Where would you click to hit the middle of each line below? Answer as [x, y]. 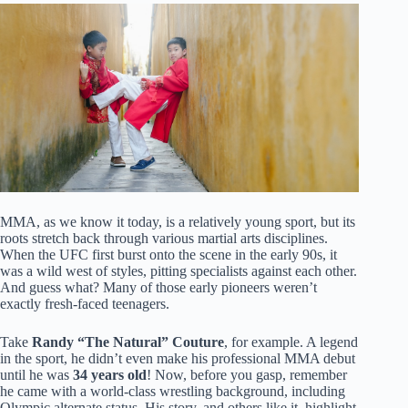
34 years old [110, 375]
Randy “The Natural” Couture [128, 342]
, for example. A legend [291, 342]
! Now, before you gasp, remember [247, 375]
